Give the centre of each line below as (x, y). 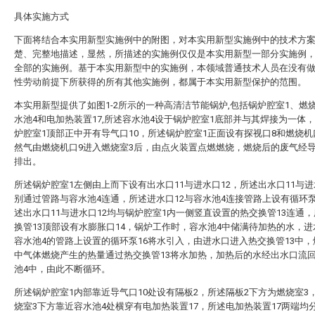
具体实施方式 (41, 17)
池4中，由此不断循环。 (62, 269)
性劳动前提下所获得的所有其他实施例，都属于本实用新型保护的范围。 (160, 82)
